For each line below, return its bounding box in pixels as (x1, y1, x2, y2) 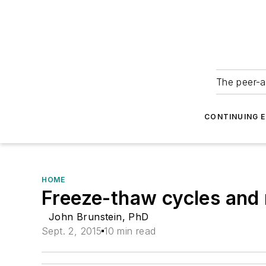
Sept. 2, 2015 (42, 225, 102, 237)
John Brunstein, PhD (49, 211, 149, 223)
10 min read (104, 225, 156, 237)
